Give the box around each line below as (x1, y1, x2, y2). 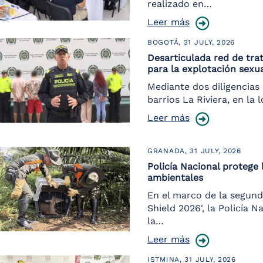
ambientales (147, 172, 203, 183)
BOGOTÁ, (147, 38, 184, 46)
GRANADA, (147, 147, 190, 155)
